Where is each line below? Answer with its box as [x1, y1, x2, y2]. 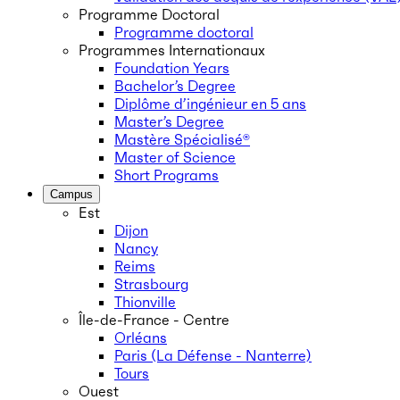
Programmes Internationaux [79, 41, 265, 59]
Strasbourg [114, 275, 188, 293]
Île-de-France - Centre [79, 311, 229, 329]
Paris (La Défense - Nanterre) [114, 346, 312, 364]
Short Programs [114, 166, 219, 184]
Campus [50, 187, 93, 201]
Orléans [114, 329, 167, 346]
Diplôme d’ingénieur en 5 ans [114, 95, 306, 112]
